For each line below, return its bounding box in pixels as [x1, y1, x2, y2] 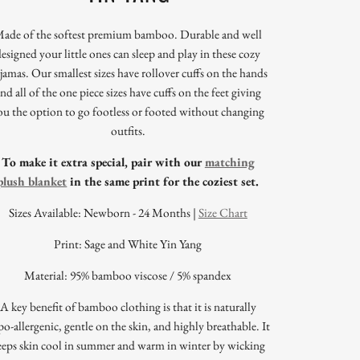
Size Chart [198, 204, 247, 222]
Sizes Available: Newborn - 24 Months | [8, 204, 198, 222]
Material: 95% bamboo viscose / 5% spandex [24, 267, 232, 284]
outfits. [110, 122, 145, 140]
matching [204, 153, 255, 171]
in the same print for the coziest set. [67, 173, 260, 190]
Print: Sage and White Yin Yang [54, 235, 202, 253]
